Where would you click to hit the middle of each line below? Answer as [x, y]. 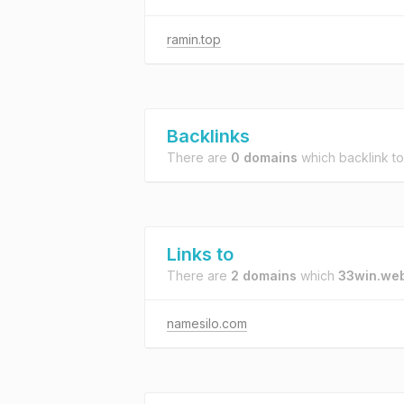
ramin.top [194, 39]
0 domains [264, 157]
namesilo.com [207, 323]
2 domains [264, 275]
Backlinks [208, 136]
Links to [200, 254]
